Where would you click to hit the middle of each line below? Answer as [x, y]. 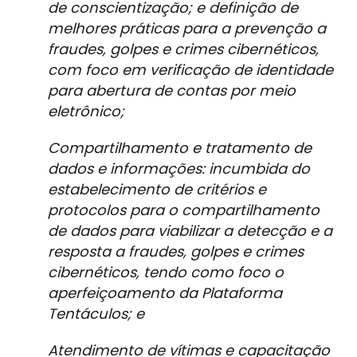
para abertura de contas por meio [172, 91]
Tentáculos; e [98, 314]
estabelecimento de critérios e [157, 190]
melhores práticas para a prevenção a [187, 29]
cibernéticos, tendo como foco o [166, 273]
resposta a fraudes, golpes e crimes [176, 252]
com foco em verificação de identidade [190, 70]
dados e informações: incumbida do [179, 169]
